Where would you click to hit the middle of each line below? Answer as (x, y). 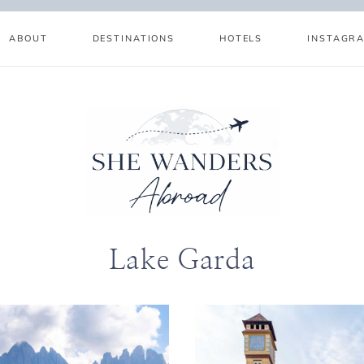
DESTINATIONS (133, 38)
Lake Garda (182, 261)
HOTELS (241, 38)
